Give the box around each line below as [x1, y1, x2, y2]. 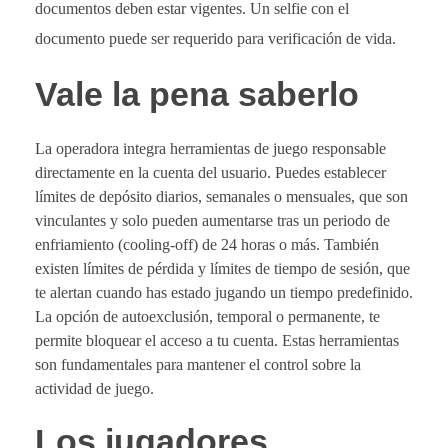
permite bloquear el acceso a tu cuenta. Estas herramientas [35, 331, 399, 349]
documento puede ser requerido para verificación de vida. [35, 29, 396, 47]
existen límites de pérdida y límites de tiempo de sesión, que [35, 259, 410, 277]
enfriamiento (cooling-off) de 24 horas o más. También [35, 235, 379, 253]
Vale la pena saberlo [35, 75, 359, 113]
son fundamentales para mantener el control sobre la [35, 355, 361, 373]
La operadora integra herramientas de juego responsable [35, 139, 386, 157]
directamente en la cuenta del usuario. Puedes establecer [35, 163, 386, 181]
